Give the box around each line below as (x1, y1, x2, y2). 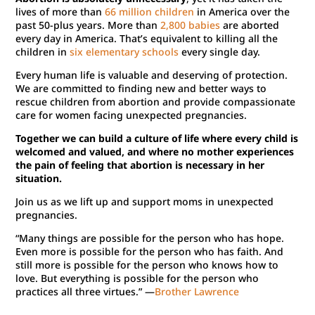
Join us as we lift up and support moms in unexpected (15, 195, 274, 209)
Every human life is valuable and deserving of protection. (15, 68, 288, 82)
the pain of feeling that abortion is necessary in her (15, 158, 265, 172)
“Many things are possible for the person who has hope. (15, 231, 285, 245)
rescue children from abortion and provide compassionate (15, 95, 296, 109)
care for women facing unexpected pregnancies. (15, 108, 253, 122)
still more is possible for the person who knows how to (15, 258, 279, 272)
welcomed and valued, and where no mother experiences (15, 145, 295, 159)
